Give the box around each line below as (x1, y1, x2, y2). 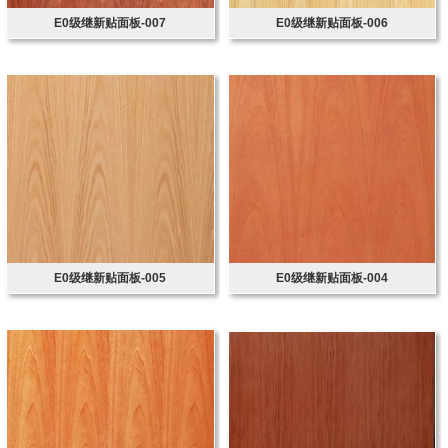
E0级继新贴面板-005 (54, 270, 167, 285)
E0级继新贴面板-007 (54, 15, 167, 30)
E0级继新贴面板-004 (275, 270, 388, 285)
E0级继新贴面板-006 (275, 15, 388, 30)
